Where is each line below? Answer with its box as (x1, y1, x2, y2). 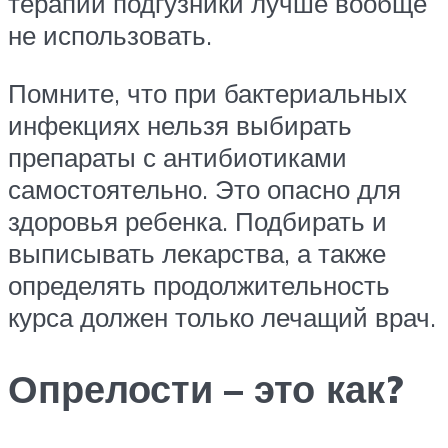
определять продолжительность (8, 268, 390, 301)
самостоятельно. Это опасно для (8, 172, 401, 205)
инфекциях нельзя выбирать (8, 108, 352, 141)
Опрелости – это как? (8, 364, 403, 414)
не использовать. (8, 18, 212, 51)
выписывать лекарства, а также (8, 236, 386, 269)
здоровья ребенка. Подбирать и (8, 204, 387, 237)
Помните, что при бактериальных (8, 76, 407, 109)
